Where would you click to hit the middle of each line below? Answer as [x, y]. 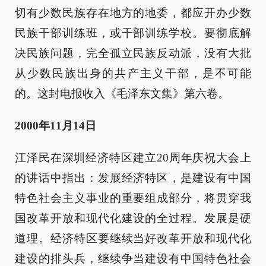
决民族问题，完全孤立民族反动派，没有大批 [133, 53]
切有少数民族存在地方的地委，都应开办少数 [133, 13]
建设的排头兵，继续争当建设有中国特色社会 [133, 259]
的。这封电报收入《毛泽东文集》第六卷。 [122, 94]
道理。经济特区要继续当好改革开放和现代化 [133, 238]
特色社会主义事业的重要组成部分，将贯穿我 [133, 198]
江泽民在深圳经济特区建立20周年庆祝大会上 [133, 158]
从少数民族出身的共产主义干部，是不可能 [133, 73]
